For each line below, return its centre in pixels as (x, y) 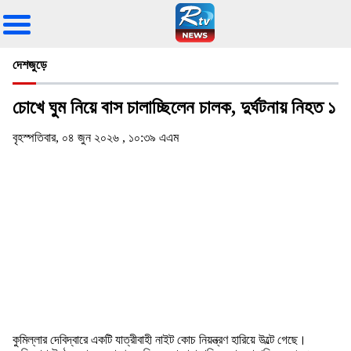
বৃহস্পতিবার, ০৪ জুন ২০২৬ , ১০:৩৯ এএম (96, 138)
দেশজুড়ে (30, 64)
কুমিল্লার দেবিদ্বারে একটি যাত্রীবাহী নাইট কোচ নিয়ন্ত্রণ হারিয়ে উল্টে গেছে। (159, 340)
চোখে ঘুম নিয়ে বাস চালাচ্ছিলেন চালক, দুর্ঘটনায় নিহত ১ (174, 108)
